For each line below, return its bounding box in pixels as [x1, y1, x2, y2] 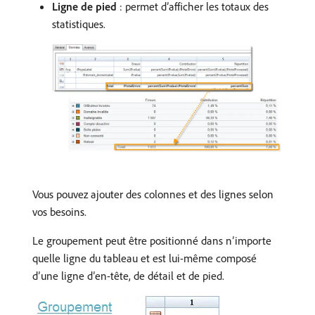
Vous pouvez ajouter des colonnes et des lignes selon [32, 186, 274, 201]
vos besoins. [32, 204, 86, 219]
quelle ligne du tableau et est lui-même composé [32, 250, 257, 265]
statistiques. [52, 16, 105, 31]
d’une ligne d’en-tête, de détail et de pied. [32, 268, 224, 283]
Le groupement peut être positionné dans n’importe [32, 233, 271, 247]
